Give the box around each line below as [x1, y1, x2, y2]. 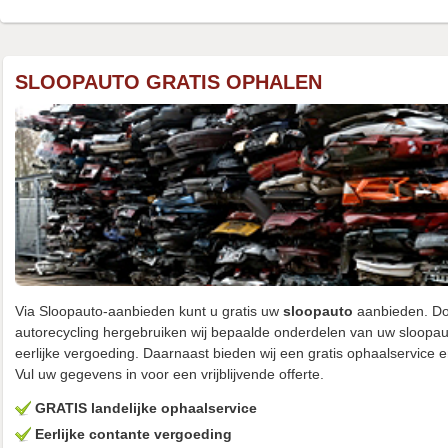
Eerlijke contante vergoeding [35, 425, 232, 442]
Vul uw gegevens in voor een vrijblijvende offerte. [15, 365, 324, 382]
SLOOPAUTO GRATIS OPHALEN [15, 70, 322, 93]
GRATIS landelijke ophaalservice [35, 399, 257, 416]
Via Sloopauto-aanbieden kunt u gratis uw [15, 302, 283, 319]
